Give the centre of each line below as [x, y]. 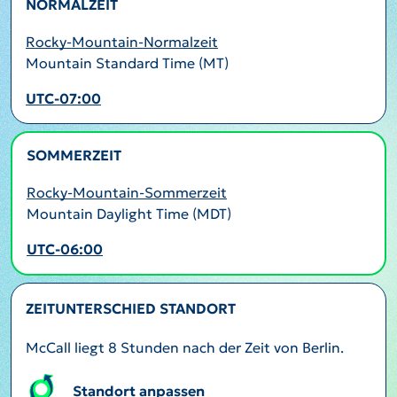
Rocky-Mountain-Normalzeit [122, 42]
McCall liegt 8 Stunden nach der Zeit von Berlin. [185, 347]
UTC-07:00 [63, 98]
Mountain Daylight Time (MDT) [129, 214]
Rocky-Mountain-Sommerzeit [127, 192]
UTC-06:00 [65, 249]
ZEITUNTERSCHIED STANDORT [131, 308]
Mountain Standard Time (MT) [127, 63]
